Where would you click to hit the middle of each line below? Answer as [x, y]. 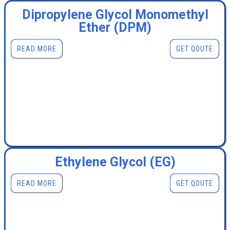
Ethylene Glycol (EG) [115, 162]
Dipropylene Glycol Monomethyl [115, 15]
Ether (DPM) [115, 28]
